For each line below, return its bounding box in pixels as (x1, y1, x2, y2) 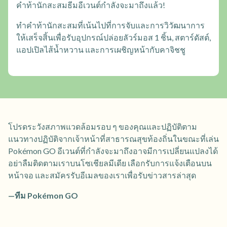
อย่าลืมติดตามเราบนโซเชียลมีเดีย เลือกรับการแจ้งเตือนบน (8, 158, 212, 168)
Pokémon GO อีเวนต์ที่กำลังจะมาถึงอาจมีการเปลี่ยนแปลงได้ (8, 146, 218, 156)
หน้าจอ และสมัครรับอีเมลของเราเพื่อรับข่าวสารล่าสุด (8, 170, 196, 180)
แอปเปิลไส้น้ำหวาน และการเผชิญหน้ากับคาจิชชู (16, 45, 185, 55)
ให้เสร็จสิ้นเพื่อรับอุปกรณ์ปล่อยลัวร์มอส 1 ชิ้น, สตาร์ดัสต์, (16, 32, 211, 43)
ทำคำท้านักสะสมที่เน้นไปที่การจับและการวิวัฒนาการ (16, 20, 205, 30)
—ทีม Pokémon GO (8, 191, 78, 201)
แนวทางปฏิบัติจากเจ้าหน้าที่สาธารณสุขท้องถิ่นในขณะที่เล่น (8, 134, 219, 144)
